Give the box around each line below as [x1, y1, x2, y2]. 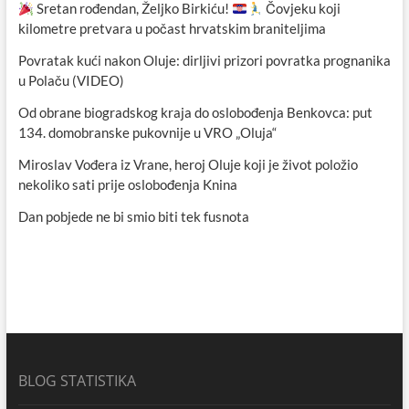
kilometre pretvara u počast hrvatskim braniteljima [17, 20, 326, 37]
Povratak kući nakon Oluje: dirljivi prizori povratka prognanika [17, 52, 391, 69]
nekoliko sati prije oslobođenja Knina [17, 176, 237, 194]
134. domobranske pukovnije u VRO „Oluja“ [17, 124, 277, 142]
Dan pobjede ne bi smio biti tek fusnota [17, 208, 249, 225]
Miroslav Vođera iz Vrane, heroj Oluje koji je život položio [17, 156, 358, 173]
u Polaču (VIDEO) [17, 72, 124, 89]
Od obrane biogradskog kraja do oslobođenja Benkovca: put [17, 104, 372, 121]
